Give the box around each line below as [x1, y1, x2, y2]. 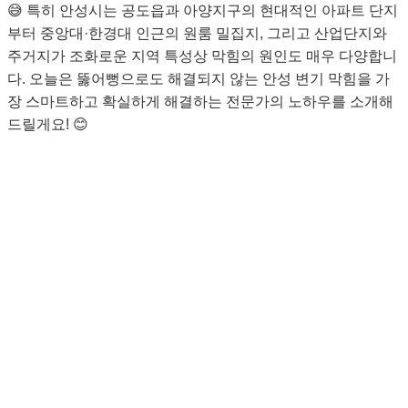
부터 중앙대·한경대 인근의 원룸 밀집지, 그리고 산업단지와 [7, 25, 387, 41]
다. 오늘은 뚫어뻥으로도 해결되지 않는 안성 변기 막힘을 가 [7, 70, 390, 87]
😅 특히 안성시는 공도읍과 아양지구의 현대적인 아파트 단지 [7, 2, 398, 18]
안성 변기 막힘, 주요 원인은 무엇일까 [30, 287, 363, 311]
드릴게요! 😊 [7, 116, 88, 132]
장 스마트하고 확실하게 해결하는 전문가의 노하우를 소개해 [7, 93, 393, 109]
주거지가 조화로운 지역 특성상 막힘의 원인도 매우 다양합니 [7, 47, 397, 64]
